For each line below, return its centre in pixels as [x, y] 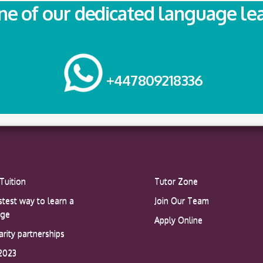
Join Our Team [181, 200]
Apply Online [178, 220]
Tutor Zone [176, 181]
